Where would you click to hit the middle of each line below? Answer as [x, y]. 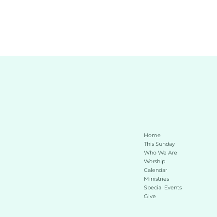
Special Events [163, 187]
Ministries [156, 178]
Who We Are [160, 152]
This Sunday [160, 144]
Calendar [155, 170]
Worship [154, 161]
